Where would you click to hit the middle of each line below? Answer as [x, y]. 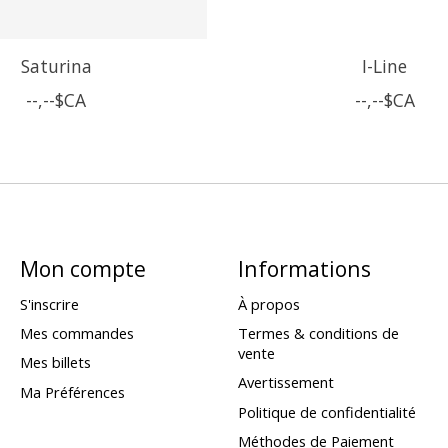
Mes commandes [76, 333]
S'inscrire [49, 304]
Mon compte [82, 268]
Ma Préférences [72, 391]
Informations [304, 268]
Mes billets [55, 362]
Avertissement [285, 382]
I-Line [385, 65]
